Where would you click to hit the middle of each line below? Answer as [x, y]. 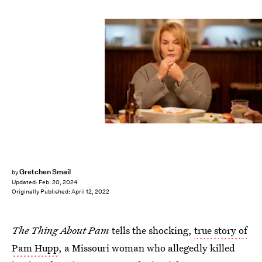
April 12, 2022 [90, 192]
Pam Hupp [35, 248]
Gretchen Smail [45, 172]
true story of [221, 230]
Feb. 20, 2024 [58, 182]
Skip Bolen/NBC [257, 71]
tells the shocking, [152, 230]
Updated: [25, 182]
